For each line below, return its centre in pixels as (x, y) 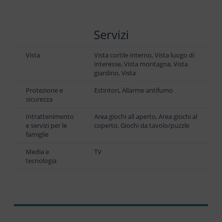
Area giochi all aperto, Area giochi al (146, 116)
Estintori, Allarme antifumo (134, 90)
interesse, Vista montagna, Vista (141, 64)
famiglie (37, 134)
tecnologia (41, 160)
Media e (37, 151)
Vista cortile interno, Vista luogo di (144, 55)
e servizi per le (46, 125)
